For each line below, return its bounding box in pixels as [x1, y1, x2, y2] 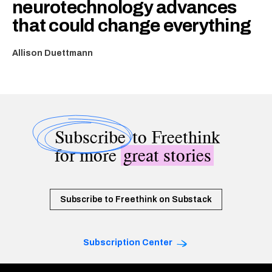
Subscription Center [83, 238, 172, 248]
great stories [123, 145, 211, 166]
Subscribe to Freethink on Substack [60, 195, 212, 205]
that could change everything [12, 16, 251, 36]
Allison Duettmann [12, 49, 93, 58]
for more [54, 145, 121, 166]
